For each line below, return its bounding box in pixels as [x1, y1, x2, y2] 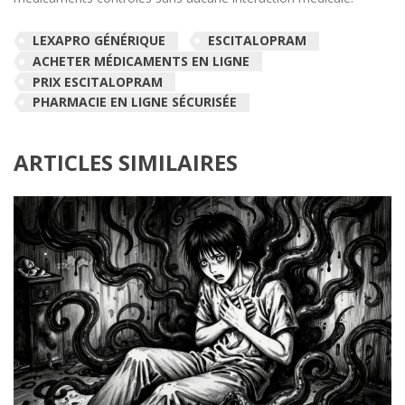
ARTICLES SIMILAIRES [14, 147, 238, 178]
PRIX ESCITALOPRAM [33, 72, 163, 90]
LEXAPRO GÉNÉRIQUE [33, 32, 165, 50]
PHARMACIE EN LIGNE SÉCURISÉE [33, 93, 237, 111]
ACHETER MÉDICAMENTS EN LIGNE [33, 52, 250, 71]
